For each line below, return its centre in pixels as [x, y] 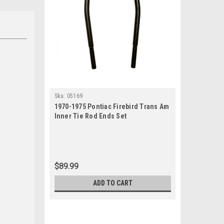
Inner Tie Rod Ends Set [90, 116]
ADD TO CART [112, 183]
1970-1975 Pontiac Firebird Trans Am [112, 106]
